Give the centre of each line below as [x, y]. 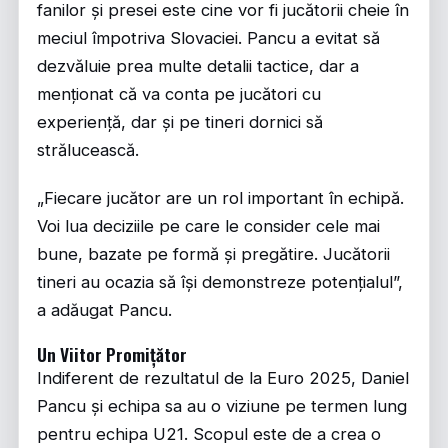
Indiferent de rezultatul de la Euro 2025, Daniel [223, 378]
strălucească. [88, 150]
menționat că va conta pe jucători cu [179, 94]
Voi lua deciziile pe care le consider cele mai [208, 226]
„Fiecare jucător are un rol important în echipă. [220, 198]
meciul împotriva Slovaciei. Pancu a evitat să [208, 38]
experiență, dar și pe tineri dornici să [180, 122]
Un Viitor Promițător [112, 354]
